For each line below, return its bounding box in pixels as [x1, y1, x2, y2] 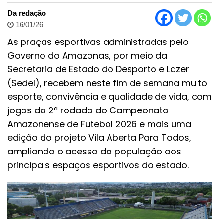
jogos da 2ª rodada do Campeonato [7, 104, 169, 116]
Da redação [7, 8, 46, 17]
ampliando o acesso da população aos [7, 145, 181, 157]
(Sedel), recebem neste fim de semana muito [7, 76, 207, 89]
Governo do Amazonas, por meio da [7, 49, 167, 62]
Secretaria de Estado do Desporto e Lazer [7, 63, 189, 75]
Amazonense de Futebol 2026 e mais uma [7, 117, 191, 130]
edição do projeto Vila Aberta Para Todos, [7, 131, 191, 144]
